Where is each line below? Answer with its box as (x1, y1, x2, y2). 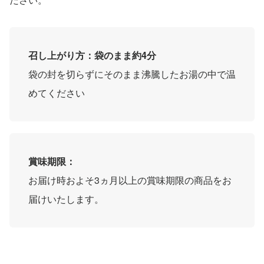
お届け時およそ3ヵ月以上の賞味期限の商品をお (28, 173, 232, 187)
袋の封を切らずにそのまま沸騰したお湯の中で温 (28, 67, 236, 81)
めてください (28, 85, 85, 100)
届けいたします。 (28, 192, 104, 206)
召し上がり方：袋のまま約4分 (28, 48, 166, 62)
